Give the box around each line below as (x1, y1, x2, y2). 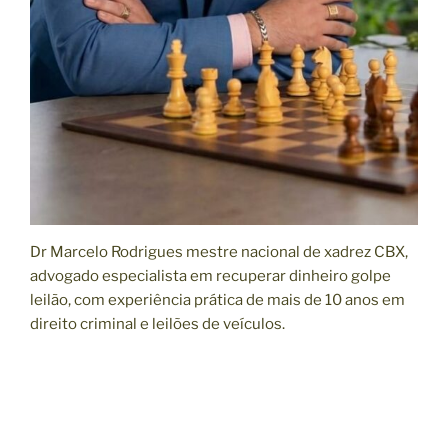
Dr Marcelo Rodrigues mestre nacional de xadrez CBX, (30, 243, 408, 262)
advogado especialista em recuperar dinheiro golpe (30, 267, 391, 286)
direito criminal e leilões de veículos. (30, 315, 285, 334)
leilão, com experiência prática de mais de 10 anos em (30, 291, 405, 310)
